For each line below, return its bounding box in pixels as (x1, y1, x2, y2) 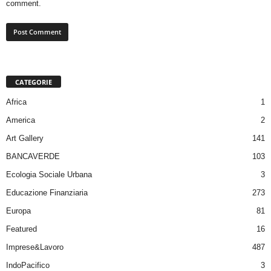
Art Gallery (6, 133, 44, 143)
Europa (6, 206, 31, 215)
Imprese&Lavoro (6, 242, 64, 252)
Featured (6, 224, 37, 233)
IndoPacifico (6, 260, 50, 270)
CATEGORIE (15, 77, 52, 87)
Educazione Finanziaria (6, 188, 88, 197)
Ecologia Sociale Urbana (6, 169, 92, 179)
